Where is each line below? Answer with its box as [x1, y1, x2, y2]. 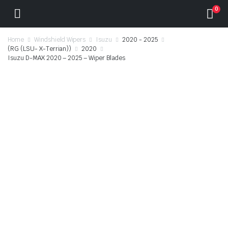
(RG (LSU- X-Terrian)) [8, 45, 72, 53]
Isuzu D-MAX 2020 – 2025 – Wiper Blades [8, 54, 125, 62]
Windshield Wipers [34, 36, 86, 44]
